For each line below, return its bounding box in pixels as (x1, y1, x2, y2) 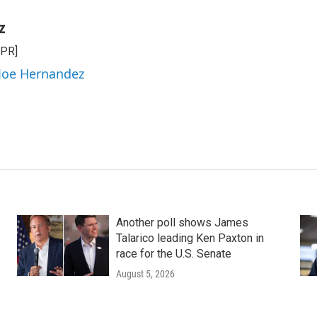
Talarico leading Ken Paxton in (115, 231, 264, 245)
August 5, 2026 (115, 267, 175, 279)
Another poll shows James (115, 215, 248, 229)
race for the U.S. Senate (115, 246, 231, 260)
